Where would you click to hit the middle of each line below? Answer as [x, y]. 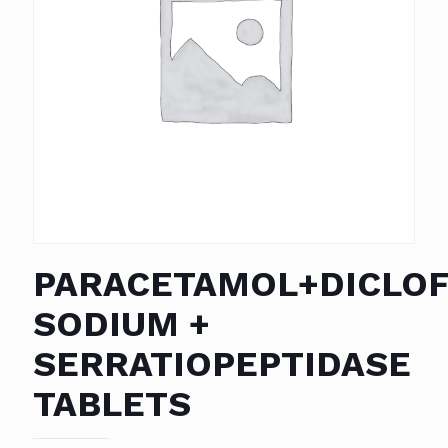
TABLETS [112, 404]
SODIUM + [121, 324]
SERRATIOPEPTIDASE [222, 364]
